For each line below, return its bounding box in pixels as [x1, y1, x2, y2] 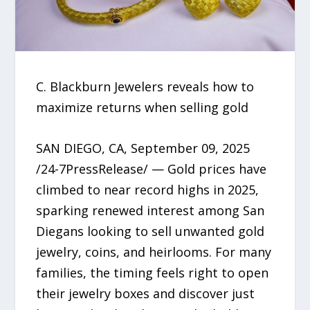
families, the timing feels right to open [36, 264, 269, 281]
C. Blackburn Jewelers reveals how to [36, 77, 255, 95]
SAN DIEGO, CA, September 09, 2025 [36, 139, 250, 156]
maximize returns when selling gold [36, 98, 249, 116]
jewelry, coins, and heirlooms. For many [36, 243, 272, 260]
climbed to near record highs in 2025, [36, 181, 259, 198]
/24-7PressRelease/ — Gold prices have [36, 160, 267, 177]
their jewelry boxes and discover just [36, 284, 255, 302]
